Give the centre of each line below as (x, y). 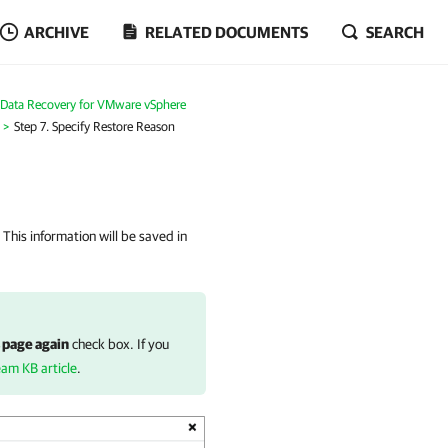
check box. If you (119, 344)
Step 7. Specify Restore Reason (94, 126)
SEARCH (395, 32)
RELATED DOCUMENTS (226, 32)
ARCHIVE (56, 32)
